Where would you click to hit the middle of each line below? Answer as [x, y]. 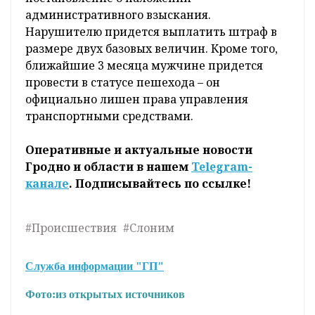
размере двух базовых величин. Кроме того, [152, 49]
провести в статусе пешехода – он [123, 83]
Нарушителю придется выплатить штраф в [151, 32]
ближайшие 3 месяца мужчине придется [144, 66]
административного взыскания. [118, 15]
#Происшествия [71, 228]
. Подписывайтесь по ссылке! [160, 184]
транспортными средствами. [109, 116]
